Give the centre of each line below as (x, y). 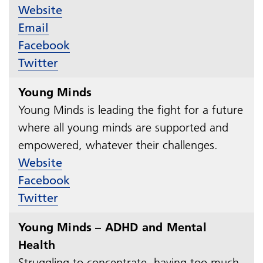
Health (37, 245)
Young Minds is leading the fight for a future (131, 109)
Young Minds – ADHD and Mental (112, 227)
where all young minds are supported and (123, 127)
